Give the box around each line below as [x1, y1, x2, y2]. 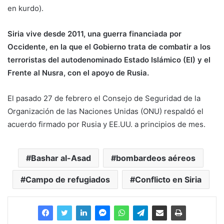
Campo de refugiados [25, 174, 110, 185]
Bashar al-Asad [31, 153, 91, 163]
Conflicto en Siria [134, 174, 201, 185]
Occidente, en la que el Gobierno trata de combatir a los [7, 42, 210, 52]
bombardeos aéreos [116, 153, 195, 163]
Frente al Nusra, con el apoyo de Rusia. [7, 68, 149, 78]
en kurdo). [7, 3, 45, 13]
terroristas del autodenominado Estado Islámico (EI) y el [7, 55, 210, 65]
